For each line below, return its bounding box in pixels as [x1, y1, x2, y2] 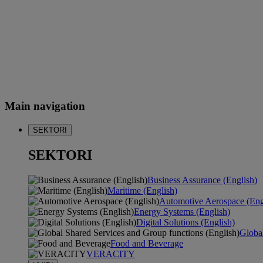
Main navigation [5, 99, 85, 112]
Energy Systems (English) [134, 207, 230, 217]
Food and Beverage [110, 238, 183, 249]
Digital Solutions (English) [136, 217, 235, 228]
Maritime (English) [107, 186, 177, 196]
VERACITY [86, 249, 135, 259]
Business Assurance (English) [147, 175, 257, 186]
